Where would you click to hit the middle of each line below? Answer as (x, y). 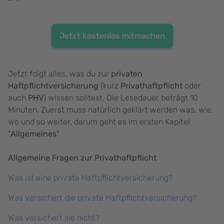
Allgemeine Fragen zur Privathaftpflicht (82, 158)
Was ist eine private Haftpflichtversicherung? (90, 178)
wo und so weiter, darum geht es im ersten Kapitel (99, 122)
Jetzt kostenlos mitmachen (112, 36)
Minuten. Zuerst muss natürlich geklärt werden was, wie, (111, 110)
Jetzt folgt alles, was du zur (59, 74)
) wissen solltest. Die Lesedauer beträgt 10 (121, 98)
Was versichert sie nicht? (54, 218)
